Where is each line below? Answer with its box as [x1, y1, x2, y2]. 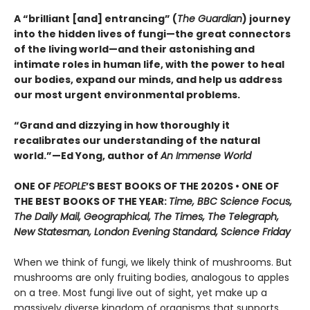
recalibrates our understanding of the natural [14, 134, 260, 148]
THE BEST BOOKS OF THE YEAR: [14, 194, 169, 209]
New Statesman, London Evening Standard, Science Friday [14, 225, 291, 239]
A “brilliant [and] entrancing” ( [14, 12, 177, 26]
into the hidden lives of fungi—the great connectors [14, 27, 291, 42]
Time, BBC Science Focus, [169, 194, 292, 209]
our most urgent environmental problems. [14, 88, 240, 102]
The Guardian [177, 12, 242, 26]
